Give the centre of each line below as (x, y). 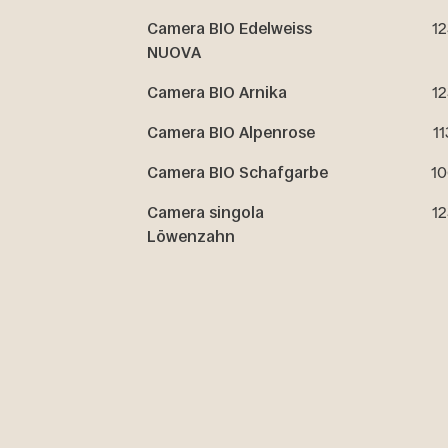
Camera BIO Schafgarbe (237, 173)
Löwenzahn (190, 237)
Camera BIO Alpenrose (230, 133)
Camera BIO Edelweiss (229, 29)
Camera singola (205, 213)
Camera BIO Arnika (216, 93)
